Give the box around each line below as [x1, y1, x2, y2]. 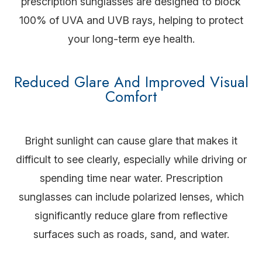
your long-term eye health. [67, 33, 195, 46]
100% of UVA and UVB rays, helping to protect [19, 14, 243, 27]
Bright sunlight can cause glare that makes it [25, 135, 237, 147]
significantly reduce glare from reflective [35, 209, 227, 222]
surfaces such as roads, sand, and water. [33, 228, 229, 241]
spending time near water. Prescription [39, 172, 223, 185]
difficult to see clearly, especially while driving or [15, 153, 247, 166]
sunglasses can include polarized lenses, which [18, 191, 244, 204]
